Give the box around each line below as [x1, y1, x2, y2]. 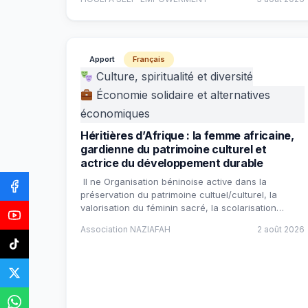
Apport [89, 54, 115, 64]
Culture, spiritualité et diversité [93, 69, 254, 83]
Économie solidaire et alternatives [93, 88, 271, 102]
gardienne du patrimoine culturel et [80, 142, 267, 156]
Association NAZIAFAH [80, 224, 170, 234]
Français [133, 54, 165, 64]
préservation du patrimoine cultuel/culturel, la [80, 189, 277, 200]
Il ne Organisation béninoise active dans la [80, 176, 267, 187]
